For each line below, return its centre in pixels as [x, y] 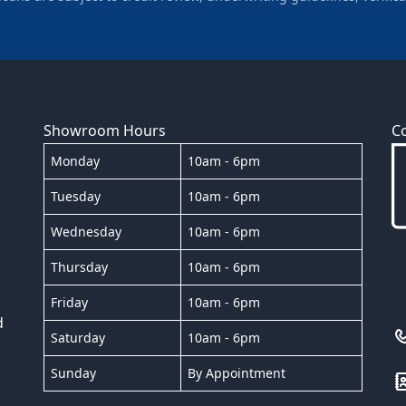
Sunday [73, 372]
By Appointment [237, 372]
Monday [75, 160]
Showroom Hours [105, 130]
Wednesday [86, 231]
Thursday [79, 266]
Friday [69, 302]
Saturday [78, 337]
